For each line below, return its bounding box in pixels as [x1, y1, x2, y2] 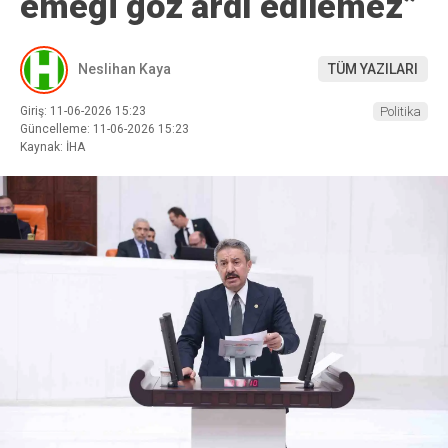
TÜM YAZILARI [328, 61, 418, 78]
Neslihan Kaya [78, 61, 171, 78]
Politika [380, 103, 421, 119]
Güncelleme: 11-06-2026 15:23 [20, 121, 189, 136]
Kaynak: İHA [20, 139, 85, 154]
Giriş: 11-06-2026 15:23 [20, 103, 146, 118]
